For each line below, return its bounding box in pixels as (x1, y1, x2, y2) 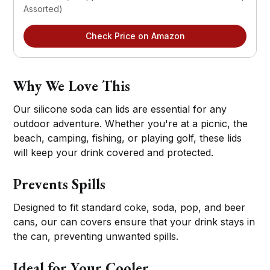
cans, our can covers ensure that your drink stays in (13, 215, 256, 228)
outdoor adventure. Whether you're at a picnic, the (13, 117, 248, 130)
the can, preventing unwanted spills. (13, 230, 179, 242)
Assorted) (24, 3, 63, 14)
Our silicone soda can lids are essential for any (13, 102, 227, 115)
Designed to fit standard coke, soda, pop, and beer (13, 201, 246, 213)
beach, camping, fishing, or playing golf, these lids (13, 131, 242, 144)
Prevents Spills (13, 174, 106, 193)
